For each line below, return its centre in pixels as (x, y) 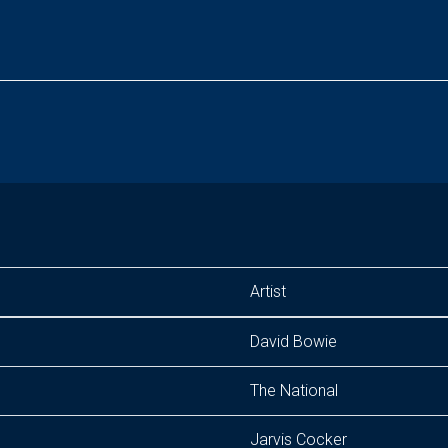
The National (294, 390)
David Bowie (293, 341)
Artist (268, 291)
